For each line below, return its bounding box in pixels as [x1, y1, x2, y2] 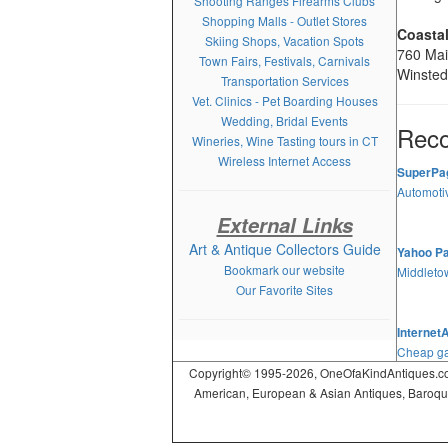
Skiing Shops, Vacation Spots [205, 32, 364, 49]
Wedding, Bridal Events [221, 112, 348, 129]
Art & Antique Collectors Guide [188, 239, 381, 259]
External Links [216, 210, 353, 239]
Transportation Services [220, 72, 349, 89]
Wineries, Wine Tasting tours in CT [191, 132, 378, 149]
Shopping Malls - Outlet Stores [202, 12, 367, 29]
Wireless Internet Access [218, 152, 351, 169]
